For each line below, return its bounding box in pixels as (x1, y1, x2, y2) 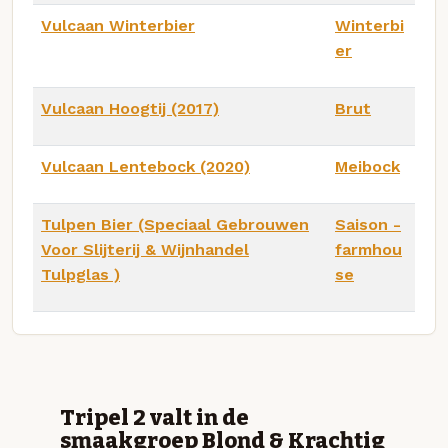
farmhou (335, 239, 402, 259)
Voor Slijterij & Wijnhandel (41, 239, 249, 259)
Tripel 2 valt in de (60, 405, 249, 432)
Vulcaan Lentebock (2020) (41, 156, 250, 176)
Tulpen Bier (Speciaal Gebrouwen (41, 214, 309, 234)
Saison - (335, 214, 401, 234)
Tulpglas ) (41, 264, 120, 284)
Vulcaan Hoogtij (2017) (41, 98, 219, 118)
